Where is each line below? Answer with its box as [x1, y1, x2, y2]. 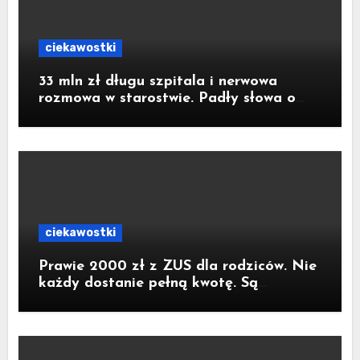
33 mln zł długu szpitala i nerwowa [38, 74, 277, 89]
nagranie [38, 125, 100, 140]
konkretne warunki [38, 292, 165, 308]
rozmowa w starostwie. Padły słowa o [38, 91, 296, 106]
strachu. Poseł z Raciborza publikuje [38, 108, 289, 123]
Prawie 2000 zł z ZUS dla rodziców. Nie [38, 259, 317, 274]
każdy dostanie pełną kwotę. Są [38, 276, 258, 291]
